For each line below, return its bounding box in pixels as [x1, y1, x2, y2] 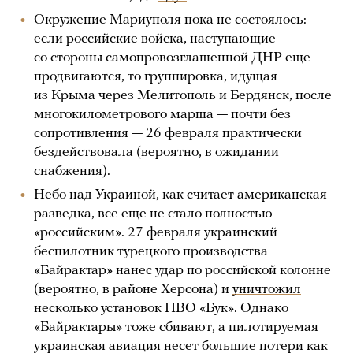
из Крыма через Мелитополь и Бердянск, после [34, 87, 332, 103]
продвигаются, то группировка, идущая [34, 69, 277, 84]
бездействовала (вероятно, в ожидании [34, 144, 279, 160]
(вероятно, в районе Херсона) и [34, 281, 232, 297]
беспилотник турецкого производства [34, 243, 268, 259]
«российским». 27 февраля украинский [34, 225, 277, 240]
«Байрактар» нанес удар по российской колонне [34, 262, 331, 278]
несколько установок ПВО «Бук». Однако [34, 300, 288, 316]
